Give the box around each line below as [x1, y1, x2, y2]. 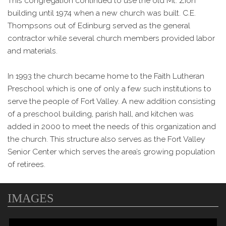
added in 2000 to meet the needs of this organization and [8, 121, 216, 131]
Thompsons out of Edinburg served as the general [8, 20, 190, 30]
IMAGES [8, 191, 53, 205]
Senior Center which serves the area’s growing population [8, 146, 215, 156]
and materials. [8, 45, 58, 55]
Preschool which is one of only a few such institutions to [8, 83, 211, 93]
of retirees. [8, 159, 45, 169]
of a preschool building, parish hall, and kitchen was [8, 108, 194, 119]
